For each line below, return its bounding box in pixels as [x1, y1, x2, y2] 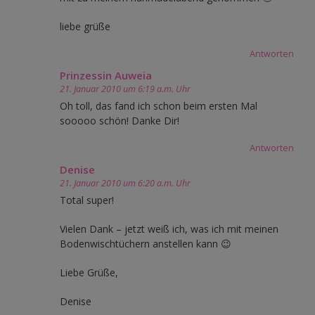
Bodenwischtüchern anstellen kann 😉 [60, 236, 231, 250]
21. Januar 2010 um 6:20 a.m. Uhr [60, 176, 191, 189]
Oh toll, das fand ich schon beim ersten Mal [60, 98, 257, 112]
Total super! [60, 193, 114, 207]
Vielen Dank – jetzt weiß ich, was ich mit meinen [60, 221, 278, 236]
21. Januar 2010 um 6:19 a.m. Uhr [60, 82, 191, 95]
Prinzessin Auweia [60, 67, 152, 82]
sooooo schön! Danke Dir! [60, 113, 179, 127]
